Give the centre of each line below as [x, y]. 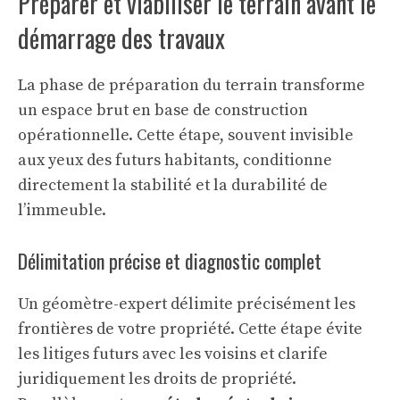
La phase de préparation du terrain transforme [192, 86]
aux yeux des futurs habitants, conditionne [175, 161]
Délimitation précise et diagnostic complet [170, 261]
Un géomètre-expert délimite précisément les [187, 304]
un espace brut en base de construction [163, 111]
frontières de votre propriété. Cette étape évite [190, 329]
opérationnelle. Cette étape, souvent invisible [186, 136]
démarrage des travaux [121, 38]
